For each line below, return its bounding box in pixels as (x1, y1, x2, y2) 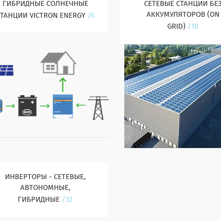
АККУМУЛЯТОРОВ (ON (146, 11, 220, 18)
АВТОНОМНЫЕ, (20, 184, 71, 191)
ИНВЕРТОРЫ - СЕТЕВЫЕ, (4, 173, 86, 181)
